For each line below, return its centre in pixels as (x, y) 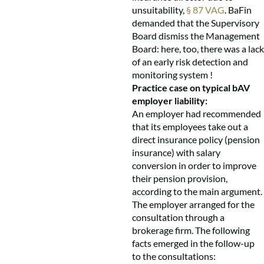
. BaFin (238, 10)
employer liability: (170, 100)
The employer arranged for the (193, 204)
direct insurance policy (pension (196, 139)
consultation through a (178, 217)
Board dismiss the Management (196, 36)
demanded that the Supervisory (196, 23)
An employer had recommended (197, 113)
